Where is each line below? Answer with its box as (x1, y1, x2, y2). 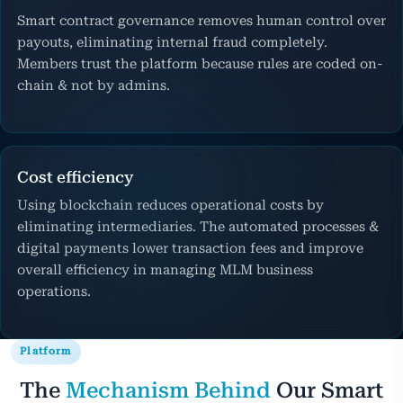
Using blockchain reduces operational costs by (17, 196, 324, 213)
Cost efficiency (17, 167, 133, 186)
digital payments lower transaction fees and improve (17, 239, 363, 256)
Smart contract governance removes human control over (17, 12, 386, 29)
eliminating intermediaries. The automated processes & (17, 218, 379, 235)
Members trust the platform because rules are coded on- (17, 55, 383, 72)
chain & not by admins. (17, 76, 170, 94)
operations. (17, 282, 91, 300)
